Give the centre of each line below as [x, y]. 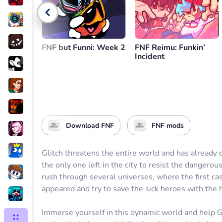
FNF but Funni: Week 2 [83, 48]
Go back [76, 12]
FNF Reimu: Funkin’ [170, 48]
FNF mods [168, 125]
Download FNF [90, 125]
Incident [150, 56]
